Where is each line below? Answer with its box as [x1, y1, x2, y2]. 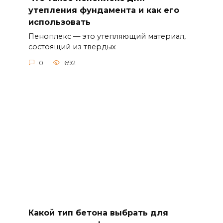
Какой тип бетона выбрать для [28, 208, 168, 218]
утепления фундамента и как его [28, 5, 179, 15]
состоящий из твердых [28, 42, 116, 52]
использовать [28, 17, 91, 27]
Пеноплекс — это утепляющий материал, [28, 32, 186, 41]
